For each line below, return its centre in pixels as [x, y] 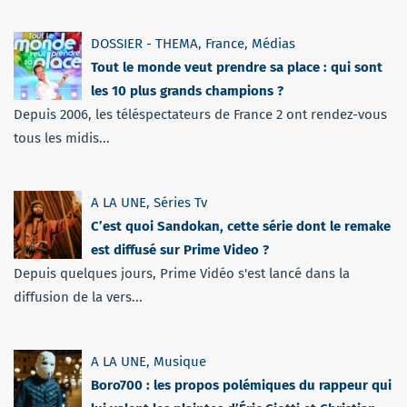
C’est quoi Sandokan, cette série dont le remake [241, 227]
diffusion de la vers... [78, 298]
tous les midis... [62, 139]
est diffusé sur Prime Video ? [180, 250]
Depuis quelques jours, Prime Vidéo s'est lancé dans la [182, 274]
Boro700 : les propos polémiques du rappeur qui [241, 386]
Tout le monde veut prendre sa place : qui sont [237, 68]
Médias [273, 44]
